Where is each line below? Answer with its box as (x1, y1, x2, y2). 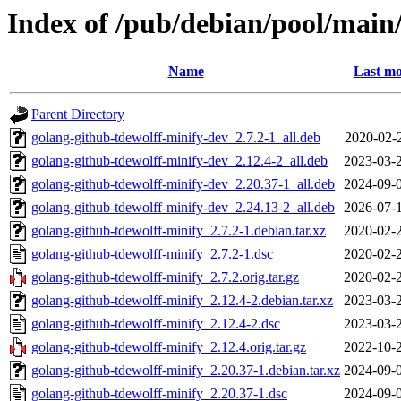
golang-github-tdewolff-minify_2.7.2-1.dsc (31, 246, 273, 262)
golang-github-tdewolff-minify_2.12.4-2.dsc (31, 316, 280, 332)
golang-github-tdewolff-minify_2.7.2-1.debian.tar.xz (31, 223, 326, 239)
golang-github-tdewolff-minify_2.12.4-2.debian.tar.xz (31, 293, 333, 309)
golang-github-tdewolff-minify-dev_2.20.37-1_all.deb (31, 176, 335, 192)
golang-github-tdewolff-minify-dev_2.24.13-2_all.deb (31, 200, 335, 216)
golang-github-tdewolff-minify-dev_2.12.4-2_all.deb (31, 153, 328, 169)
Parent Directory (31, 107, 124, 123)
